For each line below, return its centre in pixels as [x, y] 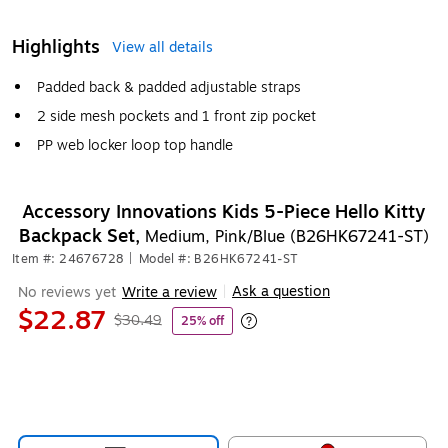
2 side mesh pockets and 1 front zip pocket [176, 116]
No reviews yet [67, 292]
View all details [162, 47]
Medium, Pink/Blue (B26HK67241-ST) [287, 237]
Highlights [56, 47]
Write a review [169, 292]
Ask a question [281, 291]
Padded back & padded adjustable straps [169, 87]
